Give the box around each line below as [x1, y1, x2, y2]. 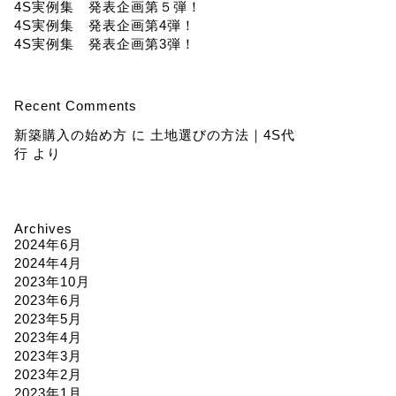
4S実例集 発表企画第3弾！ [13, 36, 195, 51]
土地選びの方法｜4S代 [149, 127, 295, 142]
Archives [13, 221, 72, 236]
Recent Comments [13, 98, 137, 113]
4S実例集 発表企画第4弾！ [13, 18, 195, 33]
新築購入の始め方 [13, 127, 127, 142]
